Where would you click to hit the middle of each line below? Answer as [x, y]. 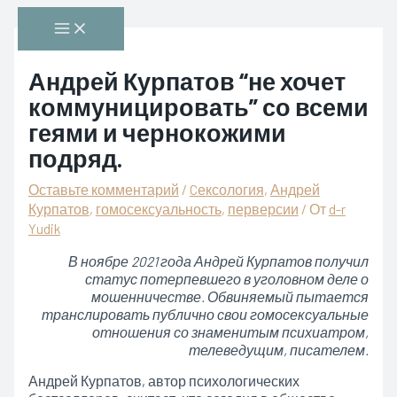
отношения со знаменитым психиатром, [231, 331]
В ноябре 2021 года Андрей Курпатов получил [219, 261]
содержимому [52, 50]
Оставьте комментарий [103, 190]
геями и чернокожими [157, 132]
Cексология [226, 190]
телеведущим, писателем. [279, 349]
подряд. [75, 158]
